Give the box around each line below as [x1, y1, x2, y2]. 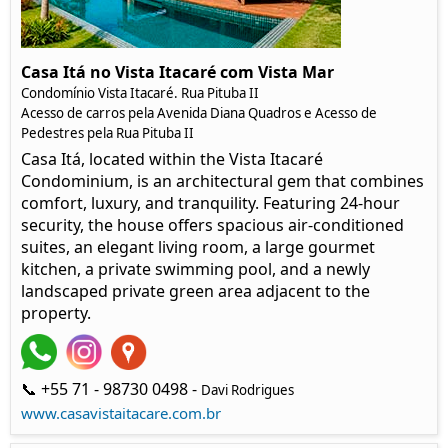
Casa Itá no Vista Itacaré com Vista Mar [21, 60, 334, 83]
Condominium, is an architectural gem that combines [21, 169, 424, 192]
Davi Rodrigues [201, 380, 294, 399]
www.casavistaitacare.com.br [21, 402, 221, 423]
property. [21, 301, 91, 324]
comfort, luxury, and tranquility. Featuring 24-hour [21, 191, 400, 214]
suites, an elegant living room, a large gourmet [21, 235, 375, 258]
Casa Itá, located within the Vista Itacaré [21, 147, 323, 170]
